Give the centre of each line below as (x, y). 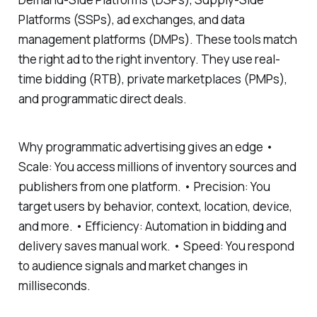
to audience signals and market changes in (133, 266)
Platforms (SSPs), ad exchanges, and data (131, 19)
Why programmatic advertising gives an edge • (146, 147)
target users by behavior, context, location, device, (155, 207)
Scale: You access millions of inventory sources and (157, 167)
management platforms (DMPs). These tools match (157, 39)
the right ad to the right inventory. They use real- (149, 59)
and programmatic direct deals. (102, 98)
